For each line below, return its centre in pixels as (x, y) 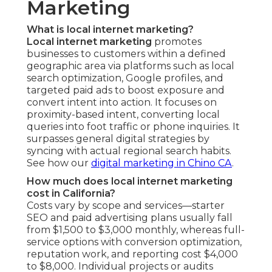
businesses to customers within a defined (126, 54)
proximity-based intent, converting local (123, 115)
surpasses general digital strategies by (118, 139)
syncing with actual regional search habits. (129, 151)
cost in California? (71, 194)
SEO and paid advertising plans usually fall (130, 218)
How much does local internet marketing (130, 182)
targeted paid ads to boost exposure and (126, 90)
